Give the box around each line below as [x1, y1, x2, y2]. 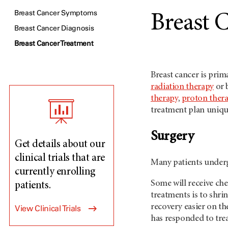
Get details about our [15, 139, 105, 150]
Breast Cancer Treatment [14, 39, 94, 48]
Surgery [151, 130, 194, 144]
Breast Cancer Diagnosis [14, 24, 94, 33]
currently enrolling [15, 167, 96, 178]
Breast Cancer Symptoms [14, 9, 97, 17]
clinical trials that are [15, 153, 105, 164]
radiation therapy [151, 82, 214, 92]
